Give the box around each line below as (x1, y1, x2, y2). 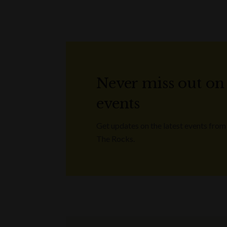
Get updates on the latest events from (96, 121, 226, 131)
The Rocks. (96, 134, 135, 144)
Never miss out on (96, 74, 224, 93)
